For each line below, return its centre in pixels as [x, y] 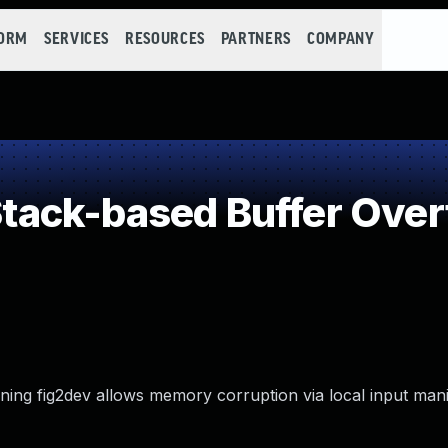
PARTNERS [255, 39]
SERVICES [76, 39]
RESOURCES [165, 39]
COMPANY [340, 39]
